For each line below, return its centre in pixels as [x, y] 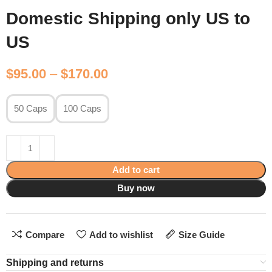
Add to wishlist [121, 234]
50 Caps [31, 109]
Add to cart [136, 169]
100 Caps [83, 109]
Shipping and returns [55, 262]
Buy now [136, 188]
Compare [45, 234]
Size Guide [201, 234]
